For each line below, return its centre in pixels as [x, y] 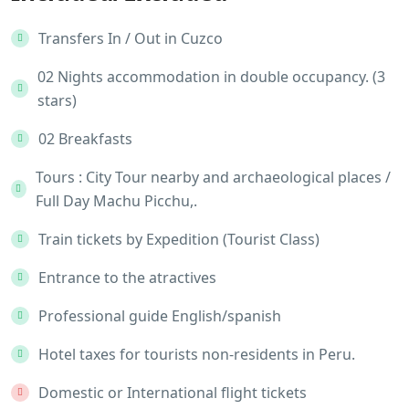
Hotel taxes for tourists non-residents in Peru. [197, 354]
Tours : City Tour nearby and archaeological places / [213, 177]
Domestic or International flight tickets [173, 393]
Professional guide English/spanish [160, 316]
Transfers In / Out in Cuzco [131, 38]
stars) [58, 100]
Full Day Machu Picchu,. [116, 201]
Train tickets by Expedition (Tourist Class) [179, 239]
